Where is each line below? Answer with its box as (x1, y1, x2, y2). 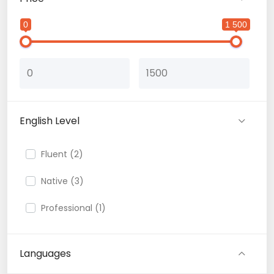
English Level (20, 113, 80, 128)
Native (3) (41, 174, 84, 187)
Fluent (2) (41, 147, 83, 160)
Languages (20, 246, 71, 261)
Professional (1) (41, 201, 106, 214)
